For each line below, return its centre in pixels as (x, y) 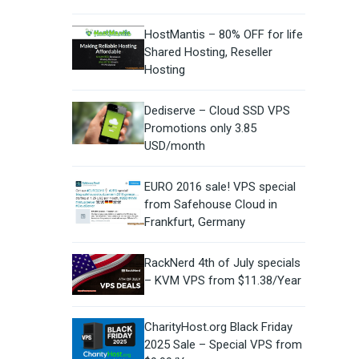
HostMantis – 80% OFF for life (223, 35)
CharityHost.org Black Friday (218, 327)
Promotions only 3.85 (200, 129)
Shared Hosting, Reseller (208, 52)
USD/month (174, 146)
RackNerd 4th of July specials (222, 263)
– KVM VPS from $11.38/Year (222, 281)
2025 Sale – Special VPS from (223, 344)
